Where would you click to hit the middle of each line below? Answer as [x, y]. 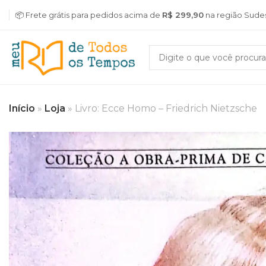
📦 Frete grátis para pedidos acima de [89, 15]
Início [22, 108]
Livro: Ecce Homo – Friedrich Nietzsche [166, 108]
